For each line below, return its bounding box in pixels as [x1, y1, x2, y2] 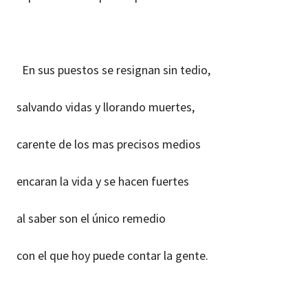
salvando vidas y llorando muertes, [16, 98, 195, 115]
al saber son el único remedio [16, 210, 166, 226]
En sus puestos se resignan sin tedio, [16, 61, 210, 78]
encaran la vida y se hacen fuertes [16, 173, 189, 189]
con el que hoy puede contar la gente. [16, 247, 208, 263]
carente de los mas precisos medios [16, 135, 201, 152]
